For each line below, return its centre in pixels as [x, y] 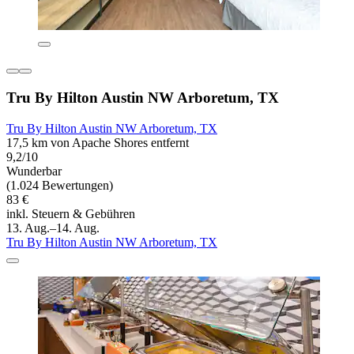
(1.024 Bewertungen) [60, 185]
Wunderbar [34, 171]
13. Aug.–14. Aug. [53, 228]
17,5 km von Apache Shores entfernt [98, 142]
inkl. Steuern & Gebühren [71, 213]
